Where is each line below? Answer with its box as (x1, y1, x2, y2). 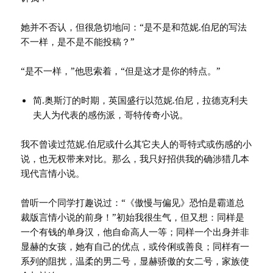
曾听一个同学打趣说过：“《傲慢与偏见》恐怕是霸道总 (21, 196, 245, 209)
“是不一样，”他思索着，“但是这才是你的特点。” (21, 65, 221, 77)
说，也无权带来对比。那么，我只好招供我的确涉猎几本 (21, 152, 250, 165)
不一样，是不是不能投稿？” (21, 35, 135, 48)
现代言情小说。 (21, 167, 85, 180)
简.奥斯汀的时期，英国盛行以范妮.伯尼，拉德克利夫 (33, 94, 249, 107)
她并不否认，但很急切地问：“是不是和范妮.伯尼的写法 (21, 21, 247, 34)
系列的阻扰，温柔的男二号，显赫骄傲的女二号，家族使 (21, 255, 250, 268)
